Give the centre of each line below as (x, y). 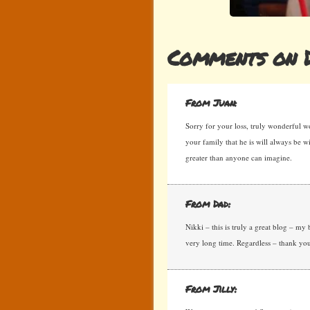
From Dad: (208, 203)
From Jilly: (211, 289)
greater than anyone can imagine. (239, 157)
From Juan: (211, 102)
